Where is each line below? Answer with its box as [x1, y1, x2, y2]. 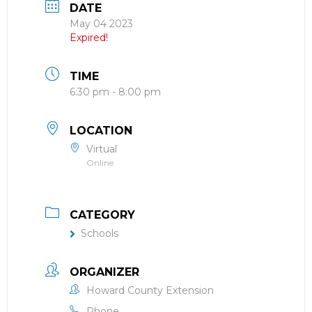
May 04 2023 [70, 17, 133, 30]
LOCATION [70, 124, 132, 137]
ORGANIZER [70, 265, 139, 279]
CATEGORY [70, 208, 135, 221]
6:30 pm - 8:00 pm [70, 86, 161, 98]
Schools [81, 227, 118, 240]
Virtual [86, 143, 117, 155]
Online [86, 157, 114, 168]
